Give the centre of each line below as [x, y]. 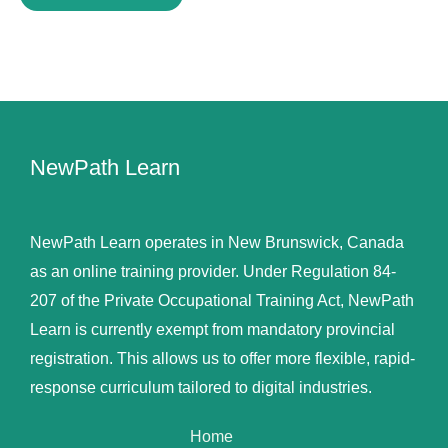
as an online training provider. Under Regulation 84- [213, 272]
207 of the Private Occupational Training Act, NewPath [222, 301]
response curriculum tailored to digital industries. [201, 388]
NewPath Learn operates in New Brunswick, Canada [217, 243]
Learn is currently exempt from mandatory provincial [212, 330]
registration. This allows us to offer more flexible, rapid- [222, 359]
